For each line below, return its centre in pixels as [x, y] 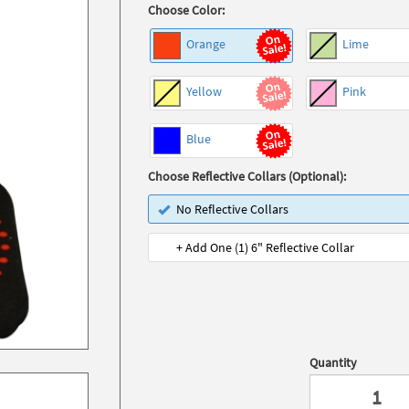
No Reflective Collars [233, 209]
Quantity [334, 362]
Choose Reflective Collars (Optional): [247, 176]
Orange [205, 44]
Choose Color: [187, 10]
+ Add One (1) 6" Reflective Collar [266, 247]
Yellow [203, 92]
